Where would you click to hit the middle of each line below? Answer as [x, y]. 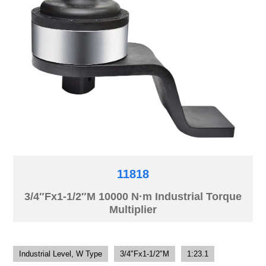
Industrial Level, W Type [61, 254]
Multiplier [133, 210]
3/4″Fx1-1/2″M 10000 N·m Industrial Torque [133, 197]
